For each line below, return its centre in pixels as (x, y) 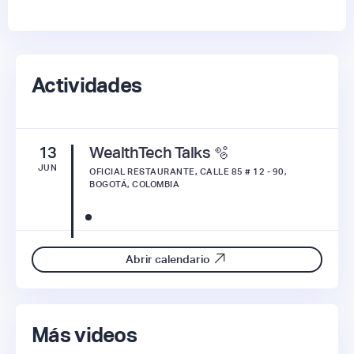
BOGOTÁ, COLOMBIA (134, 184)
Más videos (84, 335)
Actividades (87, 85)
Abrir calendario (168, 260)
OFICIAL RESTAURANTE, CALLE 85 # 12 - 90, (188, 171)
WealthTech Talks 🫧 (159, 152)
